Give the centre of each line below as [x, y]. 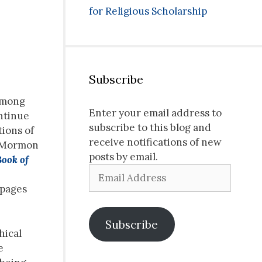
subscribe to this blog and [150, 128]
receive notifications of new [155, 142]
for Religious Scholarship [148, 11]
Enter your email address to [155, 113]
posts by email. [123, 157]
